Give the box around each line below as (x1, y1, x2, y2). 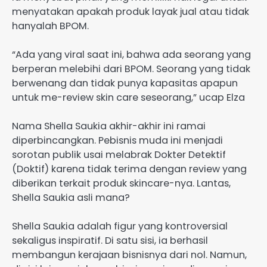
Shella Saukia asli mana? (12, 190, 130, 204)
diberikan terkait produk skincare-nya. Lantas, (12, 176, 231, 190)
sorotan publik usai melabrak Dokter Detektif (12, 147, 226, 162)
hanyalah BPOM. (12, 18, 89, 33)
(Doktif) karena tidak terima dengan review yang (12, 162, 247, 176)
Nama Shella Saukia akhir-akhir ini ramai (12, 119, 206, 133)
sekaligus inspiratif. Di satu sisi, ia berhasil (12, 233, 208, 247)
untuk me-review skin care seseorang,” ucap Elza (12, 90, 245, 104)
